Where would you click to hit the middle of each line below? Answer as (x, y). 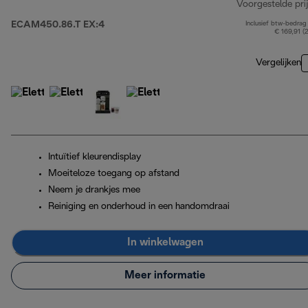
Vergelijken (278, 63)
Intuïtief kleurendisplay (95, 157)
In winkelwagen (165, 243)
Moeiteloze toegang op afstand (114, 173)
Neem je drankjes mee (94, 190)
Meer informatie (165, 276)
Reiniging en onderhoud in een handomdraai (139, 206)
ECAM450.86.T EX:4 (58, 25)
